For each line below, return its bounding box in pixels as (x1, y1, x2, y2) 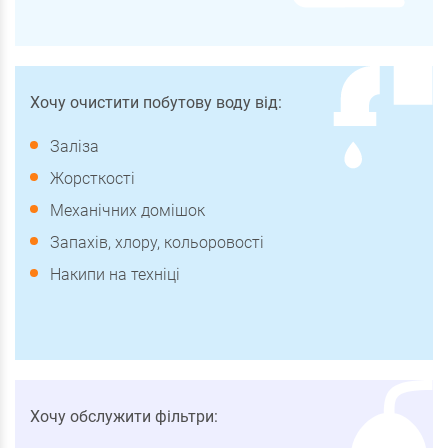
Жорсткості (50, 168, 135, 188)
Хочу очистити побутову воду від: (30, 92, 282, 112)
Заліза (50, 136, 99, 156)
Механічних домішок (50, 200, 205, 220)
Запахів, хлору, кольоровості (50, 232, 264, 252)
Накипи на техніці (50, 264, 180, 284)
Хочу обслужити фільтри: (30, 406, 218, 426)
